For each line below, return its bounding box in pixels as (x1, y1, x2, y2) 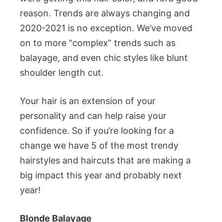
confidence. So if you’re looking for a (20, 125, 174, 136)
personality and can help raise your (20, 110, 166, 121)
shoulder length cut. (20, 67, 104, 78)
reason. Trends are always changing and (20, 7, 190, 18)
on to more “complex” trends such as (20, 37, 175, 48)
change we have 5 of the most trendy (20, 140, 178, 151)
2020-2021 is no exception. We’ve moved (20, 22, 192, 33)
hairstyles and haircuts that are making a (20, 155, 191, 166)
